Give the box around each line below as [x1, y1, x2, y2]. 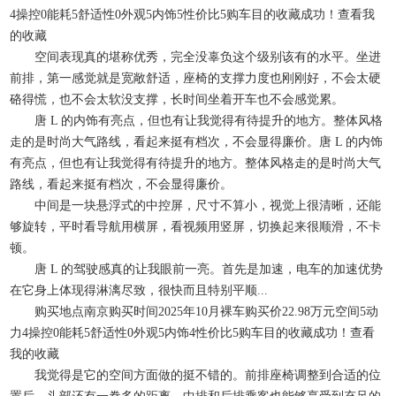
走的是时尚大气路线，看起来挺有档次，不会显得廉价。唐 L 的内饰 [10, 135, 384, 148]
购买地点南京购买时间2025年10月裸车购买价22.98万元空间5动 [10, 305, 379, 318]
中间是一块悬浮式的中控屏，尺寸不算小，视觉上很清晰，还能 [10, 199, 382, 212]
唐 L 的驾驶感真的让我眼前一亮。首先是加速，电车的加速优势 [10, 263, 384, 276]
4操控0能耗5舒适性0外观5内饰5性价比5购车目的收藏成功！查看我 [10, 8, 376, 21]
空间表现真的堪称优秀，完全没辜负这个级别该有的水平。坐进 [10, 50, 382, 64]
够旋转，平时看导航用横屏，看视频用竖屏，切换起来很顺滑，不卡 [10, 220, 382, 233]
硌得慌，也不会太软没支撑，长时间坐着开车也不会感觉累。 [10, 93, 345, 106]
